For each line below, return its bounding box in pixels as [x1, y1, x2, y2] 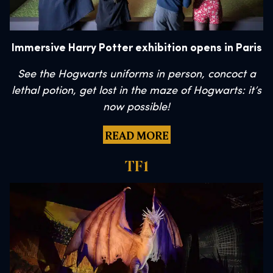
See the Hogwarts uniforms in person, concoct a [17, 69, 256, 81]
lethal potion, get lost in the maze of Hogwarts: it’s [12, 85, 261, 97]
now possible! [103, 102, 170, 114]
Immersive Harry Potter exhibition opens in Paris [11, 43, 262, 55]
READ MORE [104, 127, 169, 143]
